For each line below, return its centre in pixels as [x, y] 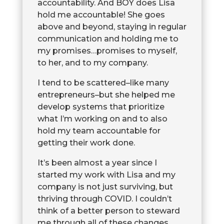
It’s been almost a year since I [97, 163]
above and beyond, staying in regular [112, 27]
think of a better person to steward [108, 211]
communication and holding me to [108, 39]
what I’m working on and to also [102, 119]
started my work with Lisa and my [106, 175]
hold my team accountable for [99, 131]
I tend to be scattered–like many [103, 83]
